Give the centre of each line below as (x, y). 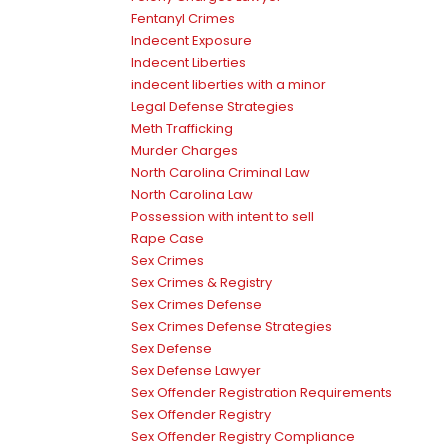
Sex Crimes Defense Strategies (231, 326)
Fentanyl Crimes (183, 18)
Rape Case (167, 238)
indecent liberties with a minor (228, 84)
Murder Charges (184, 150)
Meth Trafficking (182, 128)
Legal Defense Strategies (212, 106)
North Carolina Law (192, 194)
